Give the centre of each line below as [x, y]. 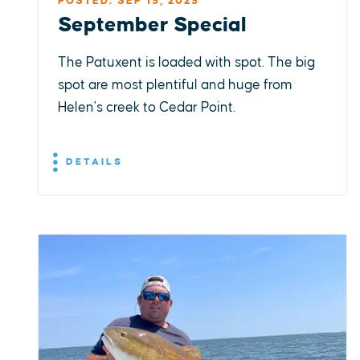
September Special [152, 25]
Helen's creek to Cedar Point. [147, 108]
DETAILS [92, 162]
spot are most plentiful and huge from [175, 85]
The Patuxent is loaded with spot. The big [186, 63]
